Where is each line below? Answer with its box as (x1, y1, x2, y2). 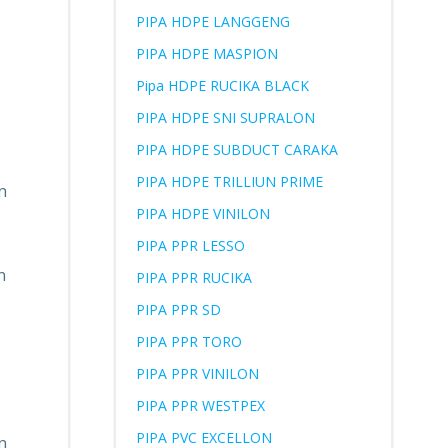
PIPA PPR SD (135, 300, 221, 319)
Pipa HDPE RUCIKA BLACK (135, 76, 309, 95)
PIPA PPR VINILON (135, 364, 259, 383)
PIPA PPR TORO (135, 332, 242, 351)
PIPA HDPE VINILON (135, 204, 270, 223)
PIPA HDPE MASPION (135, 44, 278, 63)
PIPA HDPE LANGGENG (135, 12, 290, 31)
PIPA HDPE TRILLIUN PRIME (135, 172, 323, 191)
